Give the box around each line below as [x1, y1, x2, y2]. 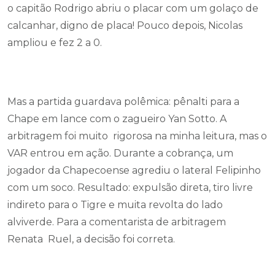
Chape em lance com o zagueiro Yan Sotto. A [7, 113, 227, 125]
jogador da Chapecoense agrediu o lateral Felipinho [7, 165, 261, 176]
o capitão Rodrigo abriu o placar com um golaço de [7, 2, 258, 14]
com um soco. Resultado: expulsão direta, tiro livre [7, 182, 253, 193]
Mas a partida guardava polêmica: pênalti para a [7, 96, 239, 107]
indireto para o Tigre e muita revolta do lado [7, 199, 223, 211]
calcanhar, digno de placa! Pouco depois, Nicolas [7, 20, 242, 31]
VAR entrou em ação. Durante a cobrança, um [7, 147, 233, 159]
